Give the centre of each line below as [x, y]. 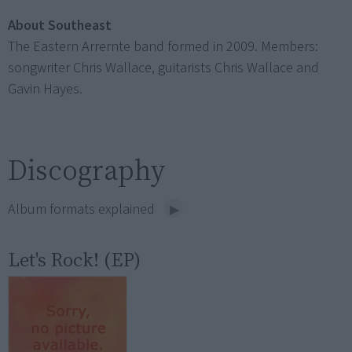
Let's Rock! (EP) [74, 260]
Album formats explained [83, 210]
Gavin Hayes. [45, 90]
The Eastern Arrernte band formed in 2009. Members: [163, 47]
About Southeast [60, 26]
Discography [86, 170]
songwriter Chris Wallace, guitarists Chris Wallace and [163, 68]
